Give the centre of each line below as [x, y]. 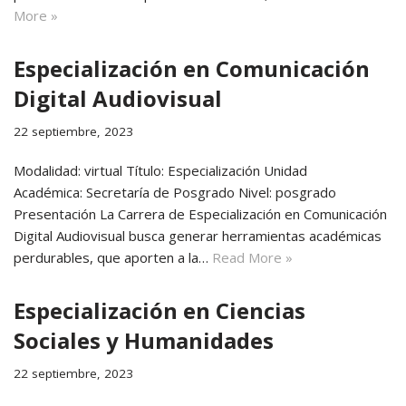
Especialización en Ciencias [159, 310]
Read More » [252, 257]
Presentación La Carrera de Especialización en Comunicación [200, 214]
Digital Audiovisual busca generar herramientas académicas [198, 236]
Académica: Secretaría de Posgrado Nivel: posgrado [175, 192]
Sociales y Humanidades [144, 340]
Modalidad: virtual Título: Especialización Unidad [160, 170]
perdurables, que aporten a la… [113, 257]
